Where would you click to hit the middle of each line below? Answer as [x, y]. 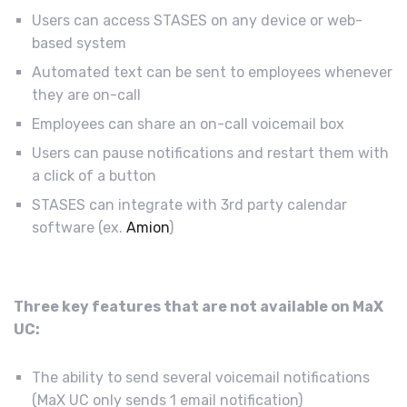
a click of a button [96, 176]
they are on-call [88, 95]
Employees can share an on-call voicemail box [188, 124]
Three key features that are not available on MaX [199, 307]
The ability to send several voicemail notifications [201, 377]
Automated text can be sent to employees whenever [212, 73]
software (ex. [77, 228]
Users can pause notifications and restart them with [210, 154]
